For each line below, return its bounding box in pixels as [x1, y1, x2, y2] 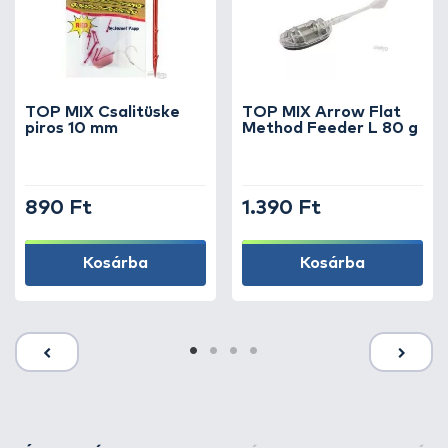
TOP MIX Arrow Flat [242, 104, 401, 120]
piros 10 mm [25, 120, 118, 136]
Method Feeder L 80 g [242, 120, 418, 136]
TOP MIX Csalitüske [25, 104, 180, 120]
